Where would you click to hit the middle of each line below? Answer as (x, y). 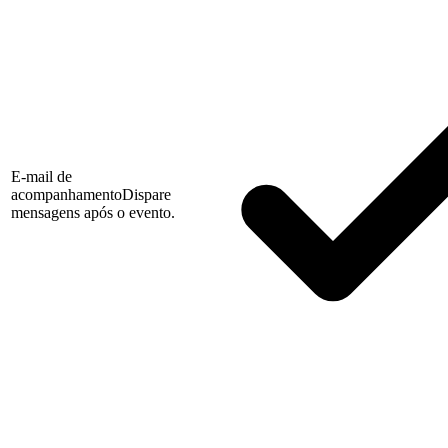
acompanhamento (66, 195)
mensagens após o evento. (93, 213)
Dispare (146, 195)
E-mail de (41, 177)
